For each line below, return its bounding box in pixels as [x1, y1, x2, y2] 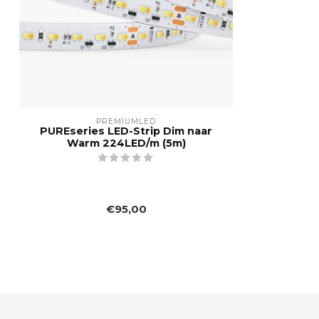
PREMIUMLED [96, 117, 156, 126]
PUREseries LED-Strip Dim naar [40, 125, 212, 137]
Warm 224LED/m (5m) [66, 137, 186, 150]
